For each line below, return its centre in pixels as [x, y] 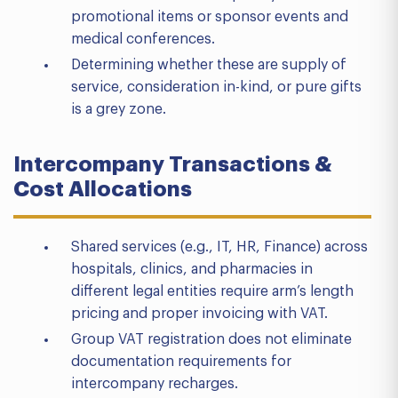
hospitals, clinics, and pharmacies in [192, 269]
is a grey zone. [119, 109]
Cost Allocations [103, 189]
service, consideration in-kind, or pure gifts [216, 87]
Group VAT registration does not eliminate [211, 339]
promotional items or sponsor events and [210, 17]
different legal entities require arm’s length [212, 291]
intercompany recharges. [155, 384]
